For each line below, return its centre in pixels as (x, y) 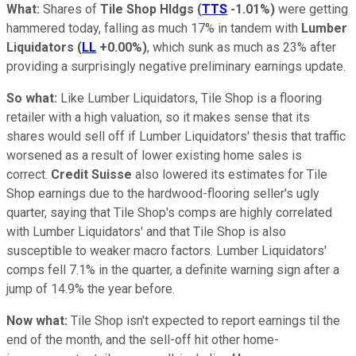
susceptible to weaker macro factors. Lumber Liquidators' (166, 250)
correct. (29, 174)
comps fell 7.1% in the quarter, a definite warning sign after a (173, 269)
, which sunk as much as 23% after (242, 47)
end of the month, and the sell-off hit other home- (143, 339)
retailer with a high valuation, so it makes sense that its (158, 117)
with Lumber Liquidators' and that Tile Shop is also (146, 231)
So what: (33, 98)
